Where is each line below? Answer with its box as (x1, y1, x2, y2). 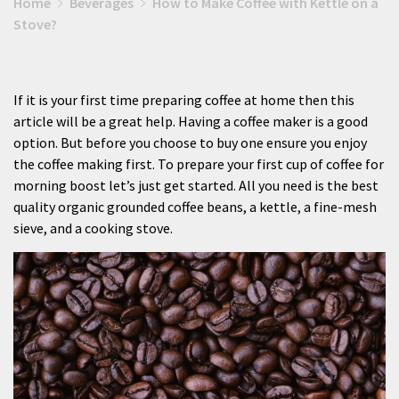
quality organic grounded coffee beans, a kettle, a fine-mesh (13, 198, 377, 216)
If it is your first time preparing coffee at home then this (13, 91, 354, 109)
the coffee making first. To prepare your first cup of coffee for (13, 155, 384, 173)
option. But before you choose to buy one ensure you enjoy (13, 134, 367, 151)
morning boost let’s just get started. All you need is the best (13, 176, 379, 194)
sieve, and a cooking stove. (13, 219, 175, 237)
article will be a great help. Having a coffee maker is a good (13, 112, 368, 130)
